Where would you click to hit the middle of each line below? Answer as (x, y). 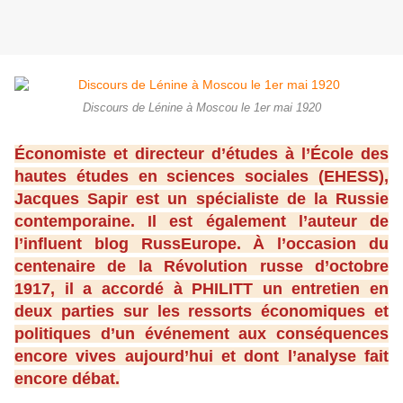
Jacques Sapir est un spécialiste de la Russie (201, 199)
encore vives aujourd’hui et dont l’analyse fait (201, 357)
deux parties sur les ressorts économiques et (201, 312)
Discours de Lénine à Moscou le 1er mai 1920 (201, 108)
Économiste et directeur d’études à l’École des (201, 154)
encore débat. (67, 379)
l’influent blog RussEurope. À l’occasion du (201, 244)
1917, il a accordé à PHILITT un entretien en (201, 289)
